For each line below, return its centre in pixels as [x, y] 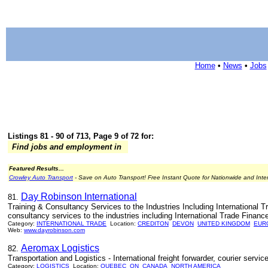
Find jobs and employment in [67, 147]
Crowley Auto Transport [41, 177]
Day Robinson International [79, 197]
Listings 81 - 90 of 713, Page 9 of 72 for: [81, 136]
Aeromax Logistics [60, 248]
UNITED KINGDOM [224, 223]
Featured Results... [36, 168]
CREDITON [153, 223]
